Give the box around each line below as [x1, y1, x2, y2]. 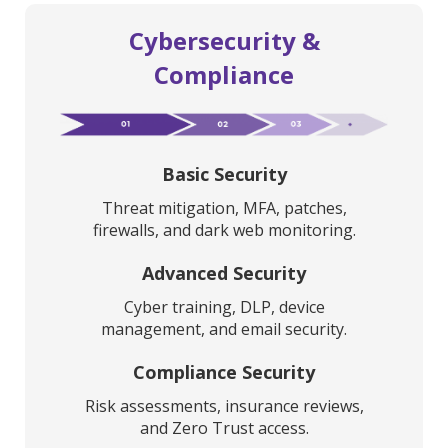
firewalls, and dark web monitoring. [92, 219, 356, 242]
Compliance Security [133, 360, 315, 385]
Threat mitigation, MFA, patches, [101, 197, 347, 220]
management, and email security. [101, 318, 347, 341]
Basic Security [161, 162, 287, 187]
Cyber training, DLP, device [123, 296, 325, 319]
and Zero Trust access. [139, 417, 309, 440]
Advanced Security [142, 261, 306, 286]
